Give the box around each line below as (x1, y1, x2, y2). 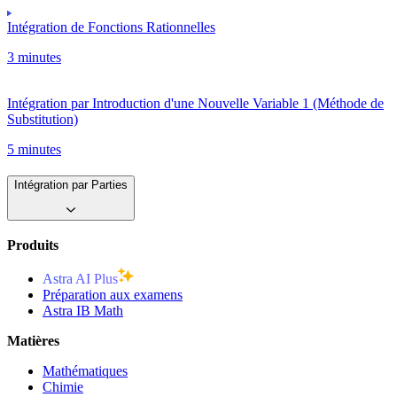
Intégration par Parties (14, 178, 128, 192)
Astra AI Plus (43, 270, 118, 286)
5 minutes (7, 141, 61, 157)
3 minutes (7, 49, 61, 65)
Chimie (43, 378, 83, 394)
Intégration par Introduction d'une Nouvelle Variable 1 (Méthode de (7, 95, 384, 111)
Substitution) (7, 111, 78, 127)
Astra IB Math (43, 302, 123, 318)
